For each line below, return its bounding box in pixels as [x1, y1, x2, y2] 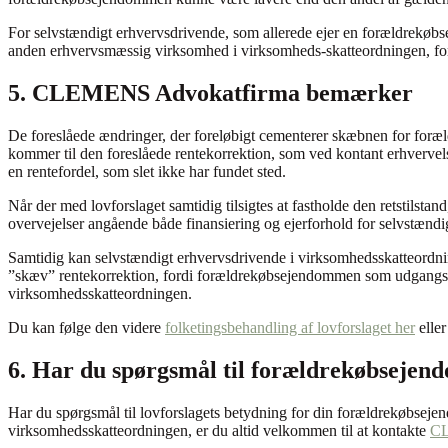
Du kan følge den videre [8, 318, 165, 336]
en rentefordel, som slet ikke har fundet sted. [8, 162, 286, 180]
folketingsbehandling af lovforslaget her [165, 318, 415, 336]
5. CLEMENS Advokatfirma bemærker [8, 79, 413, 106]
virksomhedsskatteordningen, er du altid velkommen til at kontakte [8, 421, 430, 439]
